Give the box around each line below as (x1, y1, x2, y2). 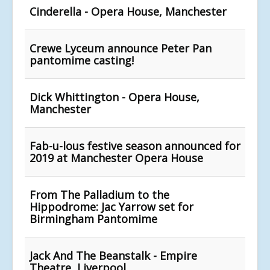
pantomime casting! (30, 52, 134, 67)
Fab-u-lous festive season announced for (30, 138, 240, 153)
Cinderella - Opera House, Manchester (30, 4, 227, 19)
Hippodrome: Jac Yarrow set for (30, 199, 193, 214)
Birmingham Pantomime (30, 211, 157, 226)
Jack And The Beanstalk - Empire (30, 248, 197, 263)
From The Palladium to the (30, 187, 169, 202)
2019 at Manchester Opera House (30, 150, 203, 165)
